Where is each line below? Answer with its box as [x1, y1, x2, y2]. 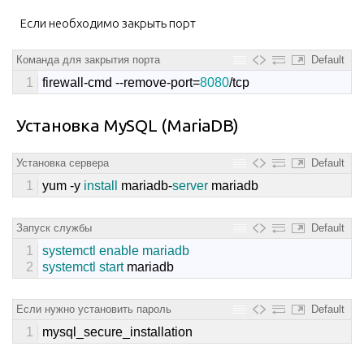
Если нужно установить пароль [16, 302, 171, 315]
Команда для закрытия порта [16, 53, 160, 66]
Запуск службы [16, 221, 92, 234]
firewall [42, 75, 84, 89]
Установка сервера [16, 156, 109, 169]
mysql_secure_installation [42, 324, 193, 339]
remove [123, 75, 167, 89]
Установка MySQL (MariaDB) [16, 115, 239, 135]
